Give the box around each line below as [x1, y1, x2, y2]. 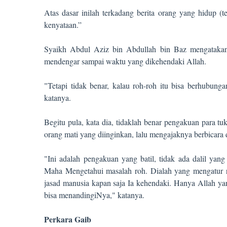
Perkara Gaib [44, 213, 91, 225]
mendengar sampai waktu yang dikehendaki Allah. [44, 56, 206, 66]
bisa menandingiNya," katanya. [44, 190, 144, 200]
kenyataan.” [44, 19, 82, 30]
